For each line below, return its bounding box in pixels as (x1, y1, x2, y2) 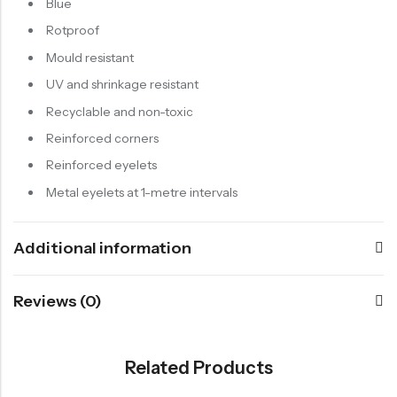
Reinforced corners (45, 130, 159, 147)
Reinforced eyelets (45, 157, 157, 174)
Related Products (124, 357, 273, 378)
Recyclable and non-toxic (45, 103, 193, 120)
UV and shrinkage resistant (45, 76, 198, 93)
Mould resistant (45, 49, 134, 66)
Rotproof (45, 22, 99, 39)
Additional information (13, 237, 191, 258)
